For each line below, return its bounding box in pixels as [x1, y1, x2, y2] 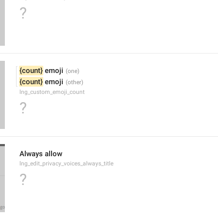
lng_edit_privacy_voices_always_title [19, 160, 113, 167]
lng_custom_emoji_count [19, 89, 85, 95]
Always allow [19, 149, 62, 158]
